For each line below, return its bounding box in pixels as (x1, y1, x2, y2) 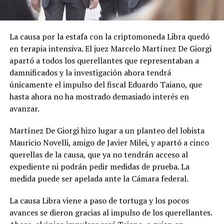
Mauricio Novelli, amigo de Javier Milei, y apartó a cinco (9, 136, 209, 148)
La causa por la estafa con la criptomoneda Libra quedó (9, 30, 209, 42)
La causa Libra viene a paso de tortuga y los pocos (9, 194, 189, 206)
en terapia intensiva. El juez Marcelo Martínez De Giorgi (9, 42, 211, 54)
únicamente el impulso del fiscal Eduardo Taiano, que (9, 78, 202, 90)
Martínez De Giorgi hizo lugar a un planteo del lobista (9, 124, 204, 136)
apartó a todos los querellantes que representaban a (9, 54, 199, 66)
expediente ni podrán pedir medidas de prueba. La (9, 160, 189, 172)
